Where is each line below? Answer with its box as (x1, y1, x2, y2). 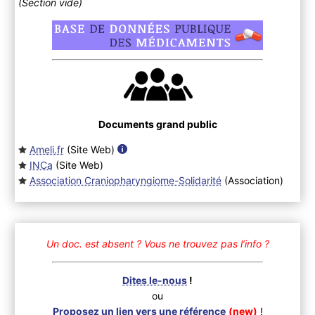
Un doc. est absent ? (46, 237, 144, 250)
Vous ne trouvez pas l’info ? (143, 237, 269, 250)
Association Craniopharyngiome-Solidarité (29, 174, 221, 186)
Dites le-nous (122, 274, 187, 286)
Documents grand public (98, 117, 217, 130)
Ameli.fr (29, 143, 64, 155)
